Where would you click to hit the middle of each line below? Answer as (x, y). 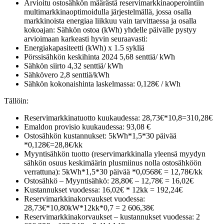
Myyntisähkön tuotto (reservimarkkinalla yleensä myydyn (115, 153)
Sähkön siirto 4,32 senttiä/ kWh (73, 65)
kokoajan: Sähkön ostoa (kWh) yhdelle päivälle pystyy (110, 29)
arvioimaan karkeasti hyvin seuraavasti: (86, 38)
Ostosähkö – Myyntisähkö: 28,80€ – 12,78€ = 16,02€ (109, 180)
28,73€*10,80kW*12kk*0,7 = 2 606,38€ (89, 207)
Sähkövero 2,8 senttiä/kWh (67, 74)
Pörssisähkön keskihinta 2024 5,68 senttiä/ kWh (99, 56)
